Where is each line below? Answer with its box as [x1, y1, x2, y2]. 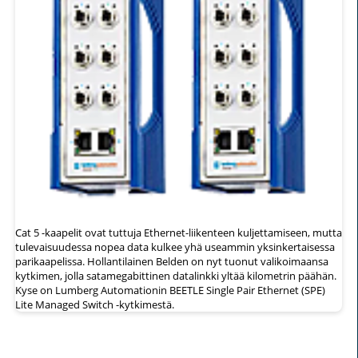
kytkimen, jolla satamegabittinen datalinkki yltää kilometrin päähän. [15, 268, 336, 283]
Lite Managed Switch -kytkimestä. [15, 296, 174, 312]
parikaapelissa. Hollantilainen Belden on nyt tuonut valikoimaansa [15, 253, 328, 268]
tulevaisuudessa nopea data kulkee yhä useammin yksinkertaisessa [15, 239, 335, 254]
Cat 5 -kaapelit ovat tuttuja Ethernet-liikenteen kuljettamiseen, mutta [15, 225, 342, 240]
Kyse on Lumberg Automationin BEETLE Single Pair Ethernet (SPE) [15, 282, 325, 297]
